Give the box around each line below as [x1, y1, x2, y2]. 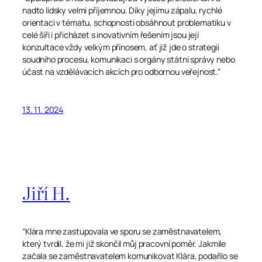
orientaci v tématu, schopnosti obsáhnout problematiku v [22, 16, 231, 28]
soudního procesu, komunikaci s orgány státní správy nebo [22, 53, 235, 65]
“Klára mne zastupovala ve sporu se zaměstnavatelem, [22, 226, 222, 237]
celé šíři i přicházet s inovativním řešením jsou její [22, 29, 199, 40]
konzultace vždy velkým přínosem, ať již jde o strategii [22, 41, 219, 53]
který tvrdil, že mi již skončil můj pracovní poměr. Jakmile [22, 238, 226, 250]
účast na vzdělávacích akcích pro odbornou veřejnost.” [22, 65, 221, 77]
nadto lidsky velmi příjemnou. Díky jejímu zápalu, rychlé [22, 4, 222, 16]
